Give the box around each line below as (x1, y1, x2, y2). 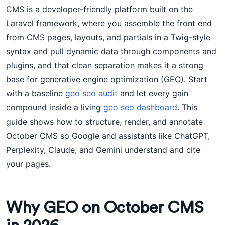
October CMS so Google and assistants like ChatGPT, (6, 131, 210, 141)
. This (177, 102, 197, 113)
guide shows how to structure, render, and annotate (6, 117, 203, 127)
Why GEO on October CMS (6, 200, 204, 216)
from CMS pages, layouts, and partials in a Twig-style (6, 32, 210, 42)
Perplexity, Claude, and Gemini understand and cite (6, 145, 200, 155)
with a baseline (6, 88, 65, 98)
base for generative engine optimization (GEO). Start (6, 74, 207, 84)
